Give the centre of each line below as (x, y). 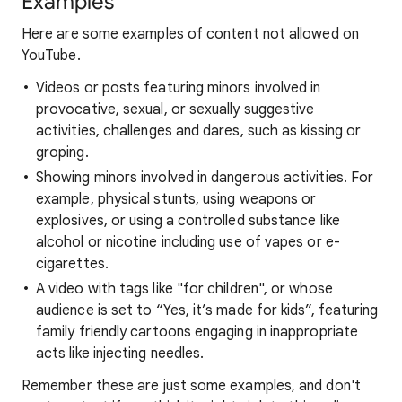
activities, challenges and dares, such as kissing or (199, 131)
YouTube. (51, 56)
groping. (62, 153)
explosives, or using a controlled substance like (188, 221)
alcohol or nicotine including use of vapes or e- (188, 242)
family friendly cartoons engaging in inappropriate (197, 332)
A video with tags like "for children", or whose (184, 289)
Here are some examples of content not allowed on (190, 34)
